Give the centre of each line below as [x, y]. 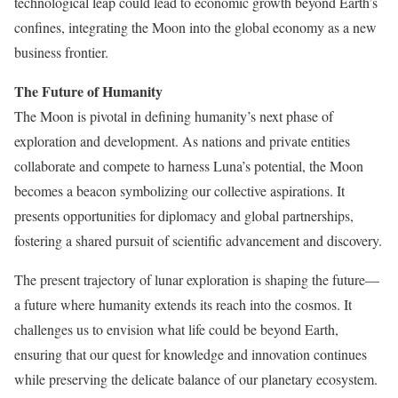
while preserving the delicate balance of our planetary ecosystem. [196, 379]
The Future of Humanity [88, 92]
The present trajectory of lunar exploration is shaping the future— [197, 280]
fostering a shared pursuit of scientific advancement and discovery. [198, 241]
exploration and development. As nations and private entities [182, 141]
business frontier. [61, 52]
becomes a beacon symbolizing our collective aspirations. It [179, 191]
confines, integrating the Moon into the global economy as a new [195, 28]
